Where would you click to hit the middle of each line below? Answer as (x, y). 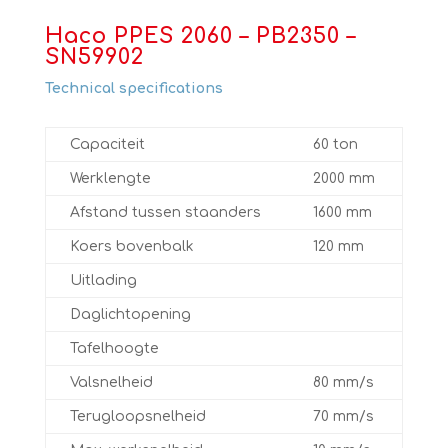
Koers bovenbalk (131, 247)
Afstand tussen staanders (165, 213)
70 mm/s (343, 417)
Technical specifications (133, 89)
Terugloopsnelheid (137, 417)
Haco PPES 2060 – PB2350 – (200, 36)
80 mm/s (343, 383)
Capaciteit (107, 145)
